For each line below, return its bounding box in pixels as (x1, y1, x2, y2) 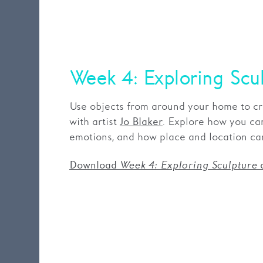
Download (69, 159, 120, 173)
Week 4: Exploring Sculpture (119, 159, 257, 173)
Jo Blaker (119, 116, 163, 129)
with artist (69, 115, 120, 130)
